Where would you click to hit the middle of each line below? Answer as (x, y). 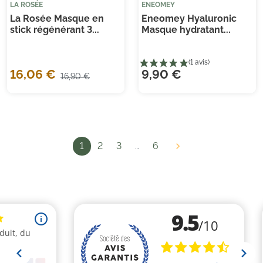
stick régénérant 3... (55, 30)
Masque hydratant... (186, 30)
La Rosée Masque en (57, 19)
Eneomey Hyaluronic (189, 19)
